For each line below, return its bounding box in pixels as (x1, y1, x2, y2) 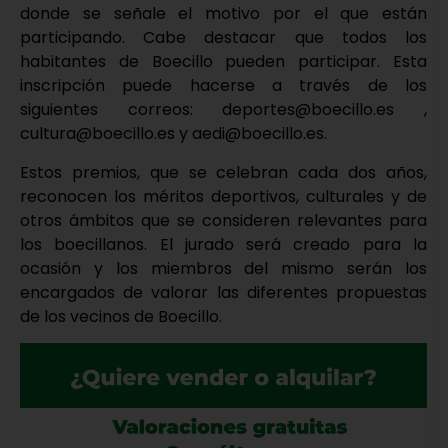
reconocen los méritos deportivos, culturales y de (20, 184, 427, 208)
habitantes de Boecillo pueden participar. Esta (20, 50, 427, 74)
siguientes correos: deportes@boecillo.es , (20, 98, 427, 122)
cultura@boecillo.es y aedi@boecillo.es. (20, 122, 327, 146)
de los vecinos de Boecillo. (20, 304, 222, 328)
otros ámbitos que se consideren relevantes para (20, 208, 427, 232)
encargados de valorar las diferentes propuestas (20, 280, 427, 304)
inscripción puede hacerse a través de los (20, 74, 427, 98)
